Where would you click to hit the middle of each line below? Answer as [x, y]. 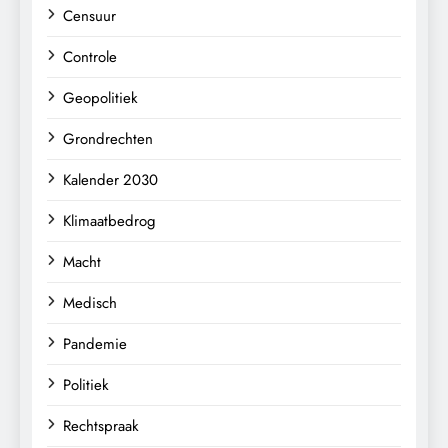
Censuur [89, 15]
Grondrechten [108, 138]
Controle [90, 56]
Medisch [90, 302]
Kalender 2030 [110, 179]
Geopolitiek [100, 97]
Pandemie [95, 343]
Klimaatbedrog [109, 220]
